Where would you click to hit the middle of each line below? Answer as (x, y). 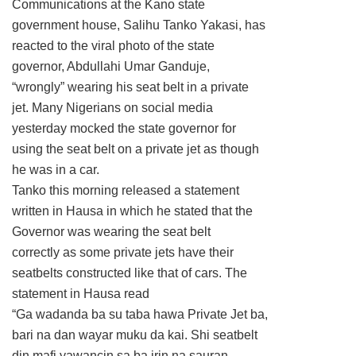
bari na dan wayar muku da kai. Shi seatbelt (135, 335)
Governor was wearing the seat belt (111, 231)
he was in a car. (56, 169)
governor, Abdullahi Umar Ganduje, (111, 66)
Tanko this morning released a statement (126, 190)
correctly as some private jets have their (123, 252)
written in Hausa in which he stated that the (132, 211)
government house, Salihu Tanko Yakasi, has (139, 25)
